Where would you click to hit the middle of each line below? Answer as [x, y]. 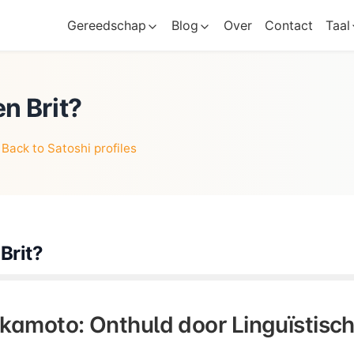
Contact [288, 25]
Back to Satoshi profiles [69, 148]
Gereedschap [106, 25]
